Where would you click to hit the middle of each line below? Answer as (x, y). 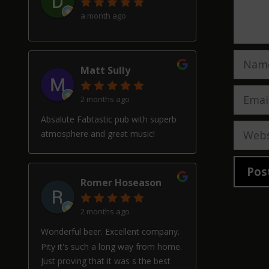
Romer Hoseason (121, 183)
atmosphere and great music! (98, 134)
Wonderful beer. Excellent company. (110, 232)
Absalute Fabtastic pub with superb (109, 119)
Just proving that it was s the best (106, 261)
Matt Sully (105, 70)
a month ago (103, 15)
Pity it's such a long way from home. (111, 246)
